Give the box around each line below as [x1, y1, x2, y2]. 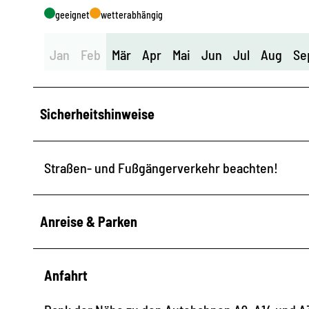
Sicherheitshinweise [40, 105, 154, 122]
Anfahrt [44, 266, 88, 283]
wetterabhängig [101, 8, 163, 21]
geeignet [55, 8, 90, 21]
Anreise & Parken [40, 212, 137, 230]
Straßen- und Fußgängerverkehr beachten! [44, 159, 278, 176]
